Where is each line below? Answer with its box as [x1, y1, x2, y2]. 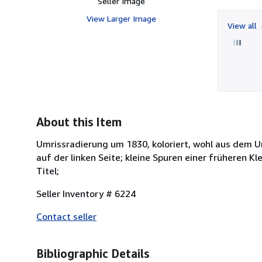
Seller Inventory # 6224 [36, 187, 136, 199]
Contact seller [36, 210, 96, 222]
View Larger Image [86, 13, 156, 23]
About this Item [36, 115, 122, 129]
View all [227, 20, 259, 30]
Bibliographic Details [36, 246, 149, 260]
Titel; [36, 164, 59, 177]
